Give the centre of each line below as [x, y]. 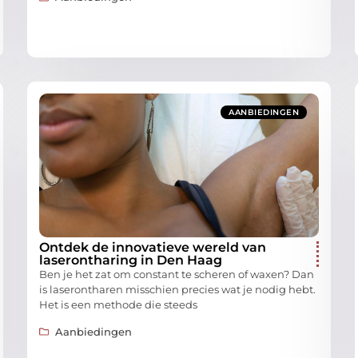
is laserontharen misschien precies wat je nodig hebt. [177, 290]
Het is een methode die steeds [118, 305]
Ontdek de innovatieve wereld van [153, 248]
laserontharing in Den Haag [131, 261]
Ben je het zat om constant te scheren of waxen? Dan [177, 274]
